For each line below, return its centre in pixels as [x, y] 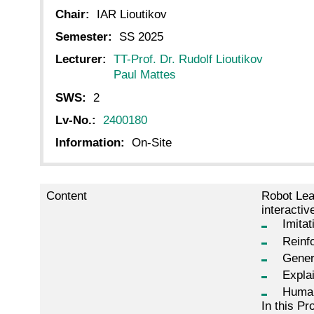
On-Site [152, 142]
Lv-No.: [76, 120]
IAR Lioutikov [132, 15]
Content [66, 196]
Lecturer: [81, 60]
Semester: [84, 37]
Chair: [73, 15]
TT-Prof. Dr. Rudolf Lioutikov [188, 60]
